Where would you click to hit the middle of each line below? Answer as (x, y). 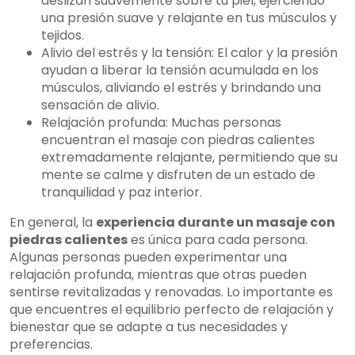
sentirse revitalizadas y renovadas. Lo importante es (171, 292)
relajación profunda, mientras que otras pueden (158, 275)
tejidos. (63, 36)
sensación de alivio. (100, 105)
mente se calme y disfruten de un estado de (178, 175)
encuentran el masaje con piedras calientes (178, 140)
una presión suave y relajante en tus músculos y (189, 18)
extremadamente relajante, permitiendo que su (189, 158)
